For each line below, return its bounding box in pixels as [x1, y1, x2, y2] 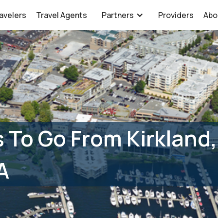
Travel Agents [36, 10, 88, 20]
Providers [158, 10, 194, 20]
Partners [102, 10, 134, 20]
